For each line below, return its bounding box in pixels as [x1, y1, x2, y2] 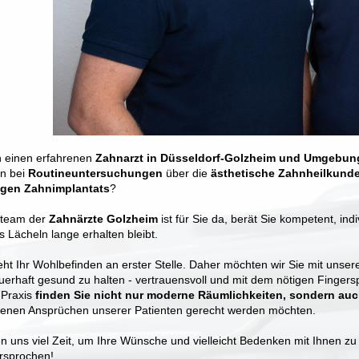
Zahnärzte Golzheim [49, 212, 161, 225]
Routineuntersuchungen [28, 166, 163, 179]
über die [163, 166, 211, 179]
